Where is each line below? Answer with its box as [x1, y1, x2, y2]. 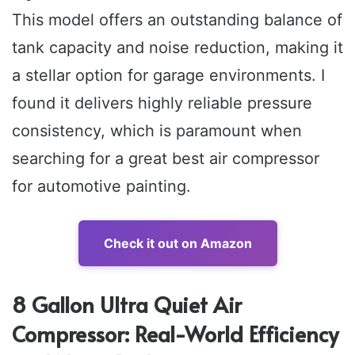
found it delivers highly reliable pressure [12, 93, 312, 113]
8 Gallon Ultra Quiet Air [12, 288, 242, 319]
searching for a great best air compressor [12, 148, 319, 168]
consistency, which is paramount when [12, 120, 302, 140]
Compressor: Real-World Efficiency [12, 318, 338, 349]
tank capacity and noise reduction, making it [12, 37, 343, 57]
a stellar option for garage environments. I [12, 65, 325, 85]
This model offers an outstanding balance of [12, 10, 342, 29]
